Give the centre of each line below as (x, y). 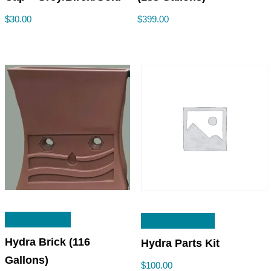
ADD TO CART (178, 221)
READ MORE (38, 220)
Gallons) (27, 260)
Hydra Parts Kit (180, 243)
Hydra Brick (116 (47, 242)
